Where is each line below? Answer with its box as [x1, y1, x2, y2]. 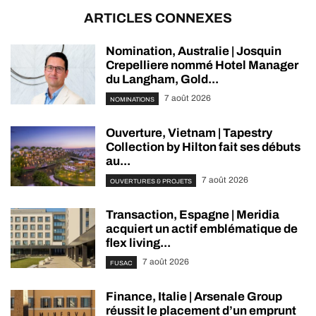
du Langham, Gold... [106, 73, 219, 87]
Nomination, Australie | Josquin [106, 44, 281, 59]
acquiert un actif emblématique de [106, 222, 298, 236]
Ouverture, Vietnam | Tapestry [106, 126, 272, 140]
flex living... [106, 236, 171, 250]
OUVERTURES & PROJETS [110, 177, 192, 185]
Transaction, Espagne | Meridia [106, 208, 279, 222]
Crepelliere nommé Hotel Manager [106, 59, 298, 73]
